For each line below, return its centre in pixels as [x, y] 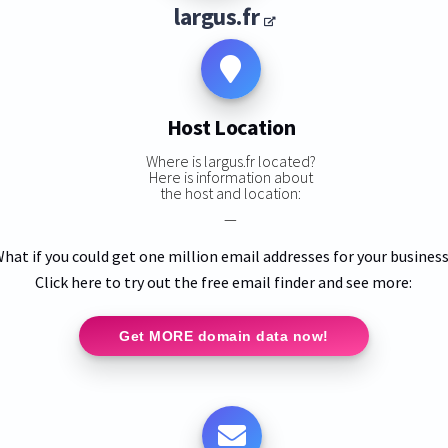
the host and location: [231, 192]
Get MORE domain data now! [224, 335]
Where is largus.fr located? [230, 160]
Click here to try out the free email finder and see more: [224, 281]
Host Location [231, 127]
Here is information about [230, 176]
